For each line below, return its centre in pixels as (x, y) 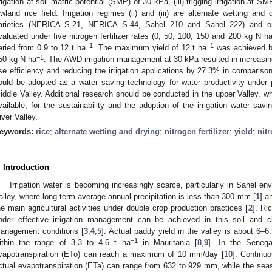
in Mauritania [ (168, 242)
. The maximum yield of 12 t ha (150, 47)
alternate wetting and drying (107, 131)
